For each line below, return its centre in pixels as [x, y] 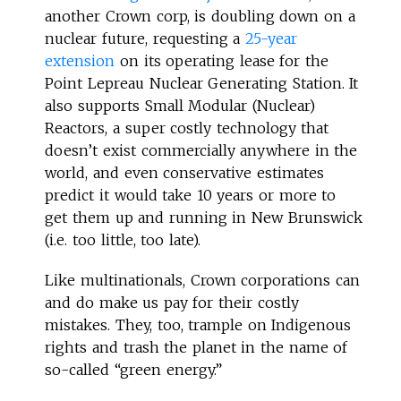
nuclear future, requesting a [145, 38]
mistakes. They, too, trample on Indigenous [198, 324]
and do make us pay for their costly [172, 302]
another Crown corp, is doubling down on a [200, 16]
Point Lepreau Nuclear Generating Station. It [202, 83]
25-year [271, 38]
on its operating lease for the [222, 60]
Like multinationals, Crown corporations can [202, 280]
